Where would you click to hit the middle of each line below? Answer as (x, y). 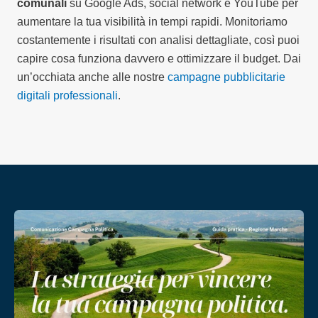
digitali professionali (67, 95)
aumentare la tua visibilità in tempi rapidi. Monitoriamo (152, 21)
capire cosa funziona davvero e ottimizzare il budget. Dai (159, 58)
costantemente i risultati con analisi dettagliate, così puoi (158, 40)
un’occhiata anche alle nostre (92, 77)
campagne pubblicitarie (226, 77)
